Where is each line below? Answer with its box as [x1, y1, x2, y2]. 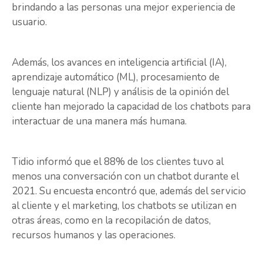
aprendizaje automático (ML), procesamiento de [12, 70, 220, 84]
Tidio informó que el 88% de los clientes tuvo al [12, 155, 224, 169]
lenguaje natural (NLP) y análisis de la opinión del [12, 85, 229, 99]
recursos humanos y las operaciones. [12, 228, 176, 242]
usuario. [12, 15, 49, 29]
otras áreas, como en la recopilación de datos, [12, 214, 211, 228]
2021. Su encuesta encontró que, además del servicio [12, 184, 246, 198]
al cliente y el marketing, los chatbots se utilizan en [12, 199, 237, 213]
